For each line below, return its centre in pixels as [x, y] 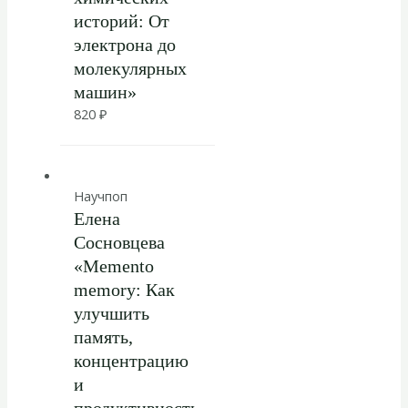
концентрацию [131, 361]
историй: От [121, 20]
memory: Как [124, 290]
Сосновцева [119, 243]
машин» [105, 92]
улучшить [111, 314]
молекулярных [130, 68]
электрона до [124, 44]
